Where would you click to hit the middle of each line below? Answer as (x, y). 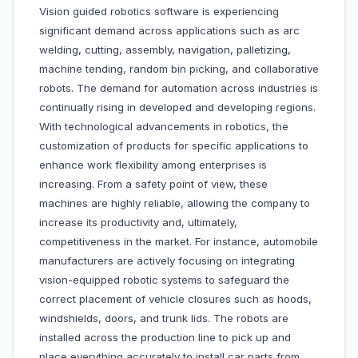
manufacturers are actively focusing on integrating (167, 261)
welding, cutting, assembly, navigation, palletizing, (165, 50)
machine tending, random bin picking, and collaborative (179, 69)
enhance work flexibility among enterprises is (153, 165)
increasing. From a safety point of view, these (153, 184)
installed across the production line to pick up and (165, 338)
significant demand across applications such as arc (169, 31)
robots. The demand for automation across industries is (179, 88)
